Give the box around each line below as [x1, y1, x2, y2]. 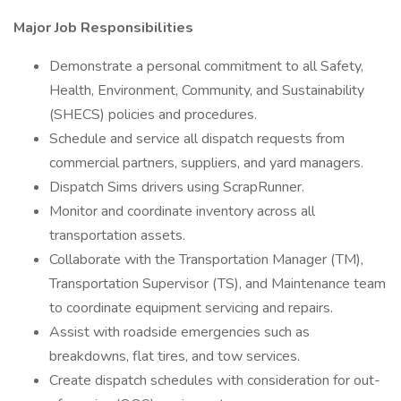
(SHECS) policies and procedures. [49, 105, 257, 124]
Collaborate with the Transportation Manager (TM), [49, 250, 363, 269]
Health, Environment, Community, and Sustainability [49, 81, 364, 100]
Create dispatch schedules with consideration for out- [49, 371, 380, 390]
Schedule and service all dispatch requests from [49, 129, 345, 149]
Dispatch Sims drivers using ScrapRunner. [49, 177, 304, 197]
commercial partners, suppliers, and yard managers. [49, 153, 363, 173]
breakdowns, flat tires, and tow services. [49, 346, 300, 366]
